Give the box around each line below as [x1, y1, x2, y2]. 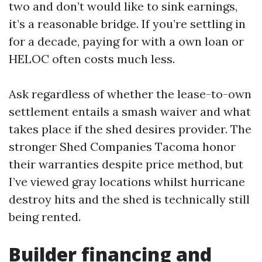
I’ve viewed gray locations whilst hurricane [9, 174, 245, 189]
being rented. [9, 209, 81, 224]
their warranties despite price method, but [9, 156, 243, 171]
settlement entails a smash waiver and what [9, 104, 251, 119]
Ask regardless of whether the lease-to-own [9, 86, 251, 101]
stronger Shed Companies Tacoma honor [9, 139, 236, 154]
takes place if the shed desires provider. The [9, 121, 251, 136]
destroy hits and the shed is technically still [9, 191, 250, 206]
